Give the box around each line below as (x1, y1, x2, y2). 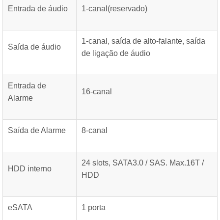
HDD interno (8, 165, 52, 173)
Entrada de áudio (8, 4, 68, 13)
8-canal (82, 126, 108, 135)
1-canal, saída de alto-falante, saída (82, 37, 205, 45)
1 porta (82, 203, 106, 212)
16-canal (82, 87, 112, 96)
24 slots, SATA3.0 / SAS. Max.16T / (82, 159, 204, 167)
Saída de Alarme (8, 126, 66, 135)
